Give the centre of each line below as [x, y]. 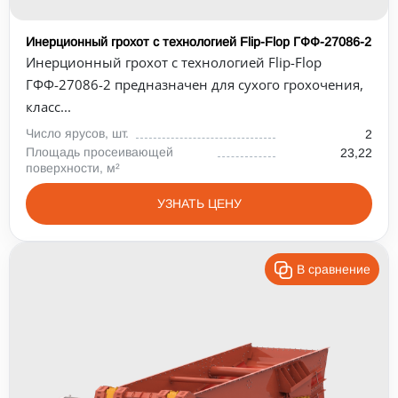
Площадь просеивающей [99, 152]
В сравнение [334, 269]
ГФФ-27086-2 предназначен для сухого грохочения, [195, 84]
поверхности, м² [73, 168]
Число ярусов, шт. [77, 133]
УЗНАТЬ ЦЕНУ [199, 203]
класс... [48, 107]
